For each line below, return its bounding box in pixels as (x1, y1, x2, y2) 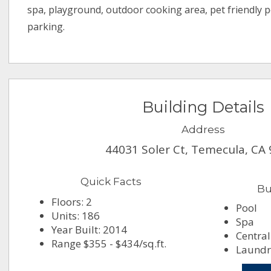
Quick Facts (80, 175, 142, 188)
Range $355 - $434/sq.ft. (51, 237, 167, 251)
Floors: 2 (51, 195, 93, 209)
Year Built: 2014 (51, 223, 128, 237)
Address (181, 123, 225, 136)
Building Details (142, 97, 264, 117)
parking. (27, 20, 65, 34)
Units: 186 (51, 209, 100, 223)
